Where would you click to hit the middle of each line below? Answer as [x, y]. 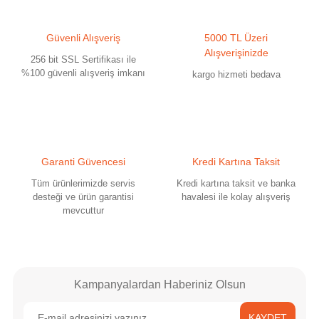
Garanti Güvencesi [83, 162]
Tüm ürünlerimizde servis [83, 183]
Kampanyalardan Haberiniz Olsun [159, 284]
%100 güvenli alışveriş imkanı [83, 73]
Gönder [159, 74]
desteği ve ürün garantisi [83, 197]
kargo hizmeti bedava [236, 74]
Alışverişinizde [236, 53]
